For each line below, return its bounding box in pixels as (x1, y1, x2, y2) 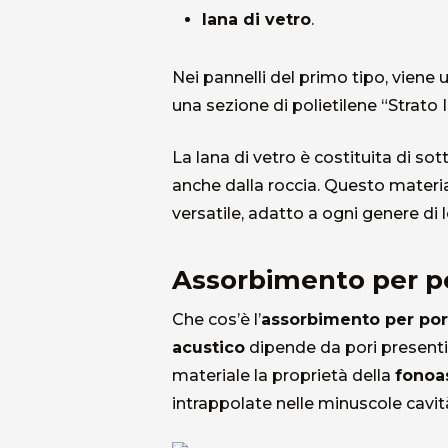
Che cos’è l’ (172, 310, 261, 330)
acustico (172, 338, 245, 358)
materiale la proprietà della (172, 366, 395, 386)
